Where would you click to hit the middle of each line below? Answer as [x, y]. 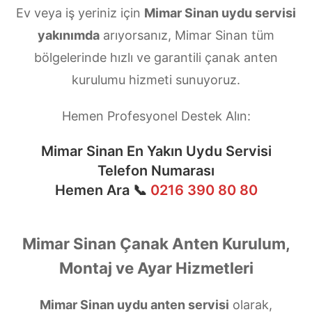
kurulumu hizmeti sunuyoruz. [156, 79]
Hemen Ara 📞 [101, 190]
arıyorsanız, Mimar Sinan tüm [187, 35]
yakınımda [69, 35]
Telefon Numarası [156, 170]
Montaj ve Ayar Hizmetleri [156, 267]
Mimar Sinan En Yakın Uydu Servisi [156, 151]
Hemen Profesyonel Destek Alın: [156, 116]
